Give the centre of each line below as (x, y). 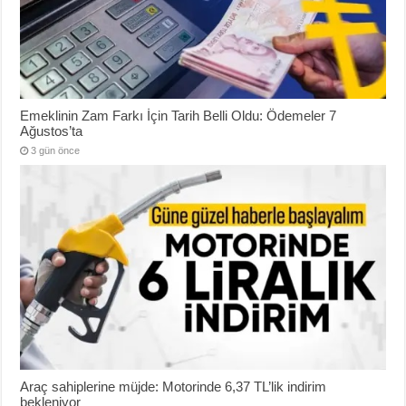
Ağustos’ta (52, 130)
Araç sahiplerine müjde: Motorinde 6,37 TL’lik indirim (174, 386)
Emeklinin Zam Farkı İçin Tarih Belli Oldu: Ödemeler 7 (179, 115)
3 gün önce (56, 150)
